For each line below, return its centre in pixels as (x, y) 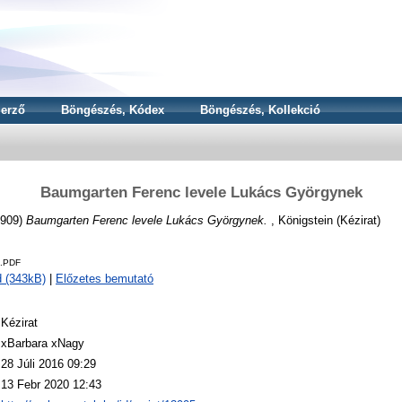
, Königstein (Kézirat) (324, 220)
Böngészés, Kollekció (260, 110)
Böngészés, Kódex (113, 110)
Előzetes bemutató (105, 279)
